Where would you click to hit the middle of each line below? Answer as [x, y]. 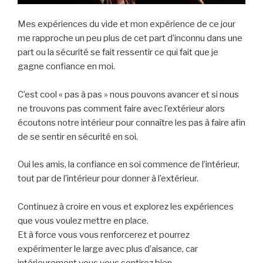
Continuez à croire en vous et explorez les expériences [126, 206]
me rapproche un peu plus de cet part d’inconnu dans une [130, 38]
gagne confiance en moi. [66, 67]
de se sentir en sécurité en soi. [78, 137]
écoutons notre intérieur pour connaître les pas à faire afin [131, 123]
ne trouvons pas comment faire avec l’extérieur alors [121, 109]
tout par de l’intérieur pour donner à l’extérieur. [108, 178]
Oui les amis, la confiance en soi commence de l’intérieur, [129, 164]
